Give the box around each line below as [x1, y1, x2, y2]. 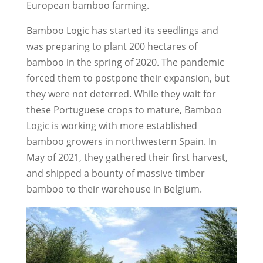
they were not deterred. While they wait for [26, 87, 216, 101]
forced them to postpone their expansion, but [26, 72, 230, 85]
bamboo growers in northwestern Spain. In [26, 135, 217, 149]
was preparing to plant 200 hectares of [26, 40, 197, 53]
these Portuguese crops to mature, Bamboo [26, 103, 222, 117]
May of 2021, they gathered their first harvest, [26, 151, 228, 164]
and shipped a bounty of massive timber [26, 167, 205, 180]
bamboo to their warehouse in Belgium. [26, 183, 202, 196]
